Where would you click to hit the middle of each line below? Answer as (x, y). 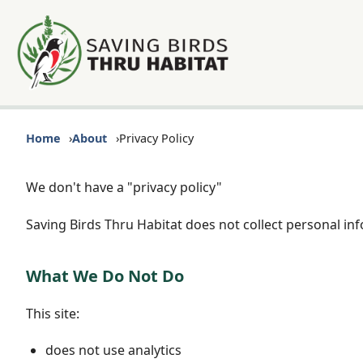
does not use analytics (113, 350)
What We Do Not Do (105, 276)
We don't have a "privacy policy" (124, 187)
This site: (53, 314)
